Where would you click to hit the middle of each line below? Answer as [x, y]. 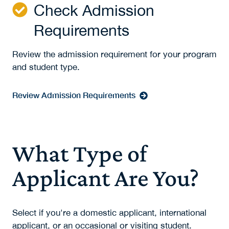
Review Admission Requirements [74, 95]
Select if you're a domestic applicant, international [109, 213]
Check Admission [94, 10]
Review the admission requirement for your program [114, 54]
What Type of [80, 153]
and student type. [47, 67]
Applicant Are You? [106, 178]
